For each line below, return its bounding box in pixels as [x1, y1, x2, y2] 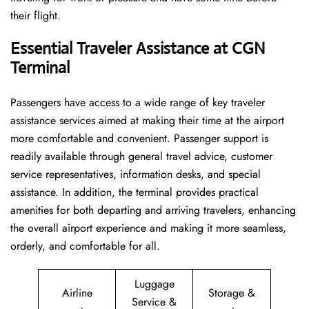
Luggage [134, 276, 175, 292]
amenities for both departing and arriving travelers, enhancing [10, 202, 296, 219]
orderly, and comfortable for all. [10, 238, 160, 255]
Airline [61, 285, 92, 301]
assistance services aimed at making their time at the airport [10, 112, 284, 129]
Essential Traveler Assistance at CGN [10, 38, 266, 59]
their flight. [10, 8, 61, 24]
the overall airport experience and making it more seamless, [10, 220, 286, 237]
